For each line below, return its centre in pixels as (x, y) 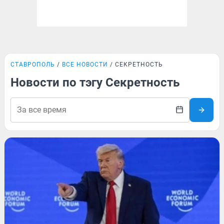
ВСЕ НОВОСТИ (85, 64)
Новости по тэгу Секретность (95, 82)
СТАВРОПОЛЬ (33, 64)
